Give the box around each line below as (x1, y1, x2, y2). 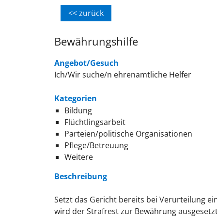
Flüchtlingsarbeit (64, 117, 125, 128)
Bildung (64, 105, 92, 116)
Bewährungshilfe (54, 34, 138, 49)
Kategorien (54, 93, 97, 104)
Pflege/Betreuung (64, 140, 128, 151)
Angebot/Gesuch (54, 58, 119, 69)
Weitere (64, 152, 93, 163)
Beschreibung (54, 171, 107, 182)
